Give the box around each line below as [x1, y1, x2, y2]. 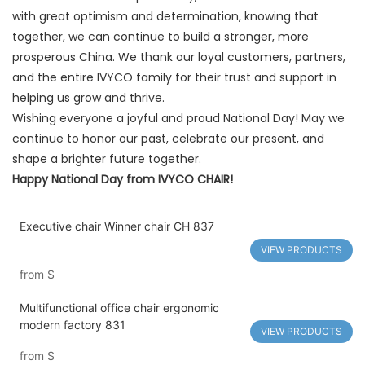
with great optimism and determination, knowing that [12, 8, 319, 25]
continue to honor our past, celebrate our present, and [12, 130, 324, 147]
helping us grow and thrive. [12, 90, 165, 107]
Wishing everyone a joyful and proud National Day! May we [12, 110, 345, 127]
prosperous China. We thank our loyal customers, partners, [12, 49, 345, 66]
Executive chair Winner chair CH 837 [19, 219, 214, 234]
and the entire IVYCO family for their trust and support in [12, 69, 336, 86]
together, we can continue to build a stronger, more [12, 29, 309, 46]
